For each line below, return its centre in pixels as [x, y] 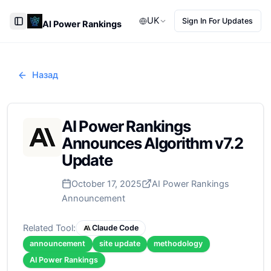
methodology [178, 244]
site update [119, 244]
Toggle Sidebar [50, 27]
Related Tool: [49, 228]
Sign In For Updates [218, 21]
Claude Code [116, 228]
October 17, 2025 [107, 184]
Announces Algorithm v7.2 [152, 143]
